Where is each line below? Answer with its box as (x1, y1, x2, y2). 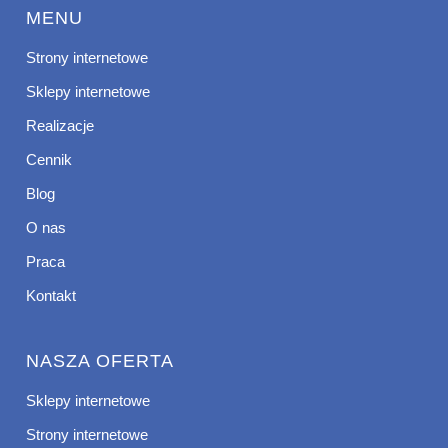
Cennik (26, 151, 72, 169)
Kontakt (26, 287, 76, 305)
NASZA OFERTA (26, 351, 174, 372)
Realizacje (26, 117, 94, 135)
